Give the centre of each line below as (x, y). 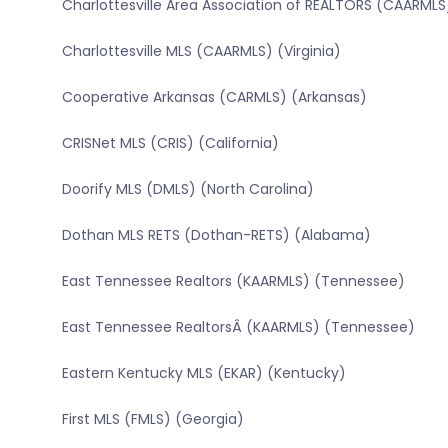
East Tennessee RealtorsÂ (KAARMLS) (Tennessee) (238, 327)
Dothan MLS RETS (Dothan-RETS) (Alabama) (216, 235)
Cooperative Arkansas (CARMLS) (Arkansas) (214, 97)
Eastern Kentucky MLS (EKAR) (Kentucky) (203, 373)
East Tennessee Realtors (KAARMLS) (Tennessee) (233, 281)
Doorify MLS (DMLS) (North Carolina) (187, 189)
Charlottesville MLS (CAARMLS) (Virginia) (201, 51)
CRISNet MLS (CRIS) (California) (170, 143)
